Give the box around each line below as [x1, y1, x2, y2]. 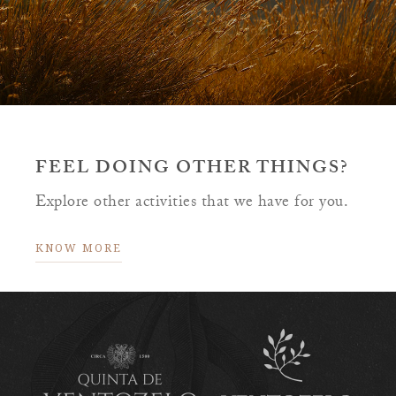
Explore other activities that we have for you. [35, 189, 354, 217]
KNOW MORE [35, 240, 122, 255]
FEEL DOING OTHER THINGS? [35, 154, 349, 185]
